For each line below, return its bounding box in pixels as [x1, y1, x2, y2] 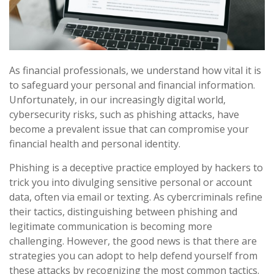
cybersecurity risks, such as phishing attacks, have [9, 108, 239, 122]
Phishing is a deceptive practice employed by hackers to [9, 161, 263, 175]
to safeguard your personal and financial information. [9, 78, 255, 92]
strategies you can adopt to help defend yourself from [9, 249, 257, 263]
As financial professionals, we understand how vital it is [9, 64, 261, 78]
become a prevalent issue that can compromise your [9, 122, 249, 136]
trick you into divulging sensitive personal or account [9, 176, 252, 190]
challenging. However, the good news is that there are [9, 234, 257, 248]
